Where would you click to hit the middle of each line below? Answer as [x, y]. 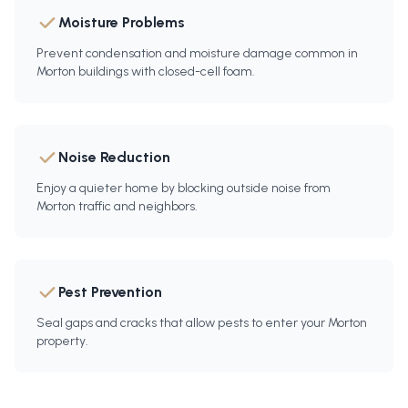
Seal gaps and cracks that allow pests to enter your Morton [202, 323]
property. [62, 342]
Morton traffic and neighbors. [117, 207]
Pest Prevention [110, 292]
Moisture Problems [122, 23]
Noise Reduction [114, 158]
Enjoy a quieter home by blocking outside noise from [184, 189]
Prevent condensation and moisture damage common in [197, 54]
